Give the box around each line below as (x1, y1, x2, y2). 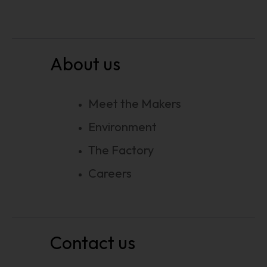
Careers (88, 166, 132, 181)
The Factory (88, 142, 154, 157)
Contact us (50, 231, 135, 254)
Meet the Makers (88, 96, 181, 111)
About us (50, 52, 120, 75)
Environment (88, 119, 157, 134)
